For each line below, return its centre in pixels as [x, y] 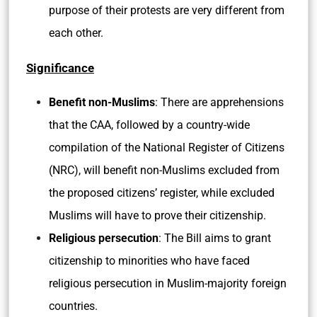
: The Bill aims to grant [215, 238]
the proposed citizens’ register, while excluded [162, 193]
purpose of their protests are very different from [167, 10]
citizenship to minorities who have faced [149, 261]
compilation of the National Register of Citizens [167, 148]
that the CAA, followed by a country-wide [149, 125]
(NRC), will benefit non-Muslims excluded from [164, 170]
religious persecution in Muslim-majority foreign [168, 283]
